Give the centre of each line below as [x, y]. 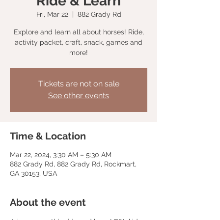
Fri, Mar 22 [52, 14]
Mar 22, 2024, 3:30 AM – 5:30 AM [61, 155]
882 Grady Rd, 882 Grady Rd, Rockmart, [73, 164]
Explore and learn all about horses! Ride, [79, 32]
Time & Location [48, 136]
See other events [79, 96]
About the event [48, 202]
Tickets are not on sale [79, 84]
